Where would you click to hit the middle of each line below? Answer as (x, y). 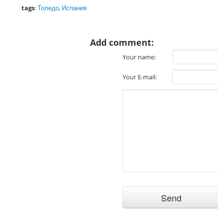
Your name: (139, 57)
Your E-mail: (140, 77)
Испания (74, 8)
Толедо (48, 8)
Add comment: (122, 42)
